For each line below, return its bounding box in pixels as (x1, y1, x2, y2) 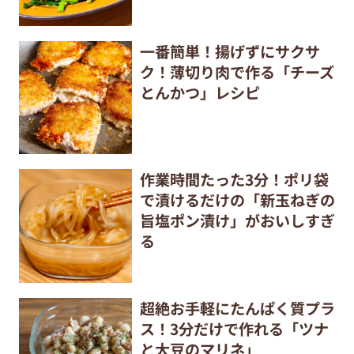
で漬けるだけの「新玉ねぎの (139, 189, 335, 212)
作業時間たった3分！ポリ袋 (139, 168, 329, 191)
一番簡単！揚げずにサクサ (139, 40, 320, 62)
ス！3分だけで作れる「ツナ (139, 317, 329, 340)
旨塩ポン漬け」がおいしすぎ (139, 209, 335, 232)
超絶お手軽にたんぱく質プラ (139, 296, 335, 319)
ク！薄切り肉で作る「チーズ (139, 60, 334, 83)
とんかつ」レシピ (139, 81, 260, 104)
